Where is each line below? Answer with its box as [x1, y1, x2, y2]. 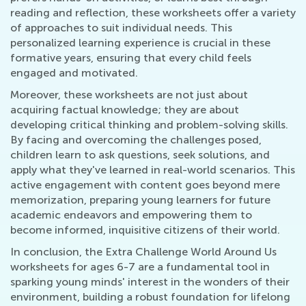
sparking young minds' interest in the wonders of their [10, 275, 290, 288]
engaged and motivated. [10, 66, 138, 79]
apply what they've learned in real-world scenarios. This [10, 163, 295, 176]
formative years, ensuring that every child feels [10, 51, 251, 64]
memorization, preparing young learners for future [10, 193, 270, 206]
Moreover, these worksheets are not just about [10, 87, 248, 101]
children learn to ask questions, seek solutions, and [10, 148, 270, 161]
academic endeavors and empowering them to [10, 208, 252, 221]
